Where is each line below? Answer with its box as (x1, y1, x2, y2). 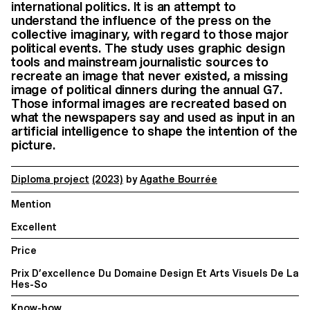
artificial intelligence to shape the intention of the (11, 124, 298, 139)
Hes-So (11, 278, 47, 290)
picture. (11, 138, 55, 153)
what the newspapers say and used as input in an (11, 110, 295, 125)
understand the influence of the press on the (11, 13, 272, 28)
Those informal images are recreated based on (11, 96, 287, 111)
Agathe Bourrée (140, 174, 217, 185)
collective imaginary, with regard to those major (11, 27, 289, 42)
